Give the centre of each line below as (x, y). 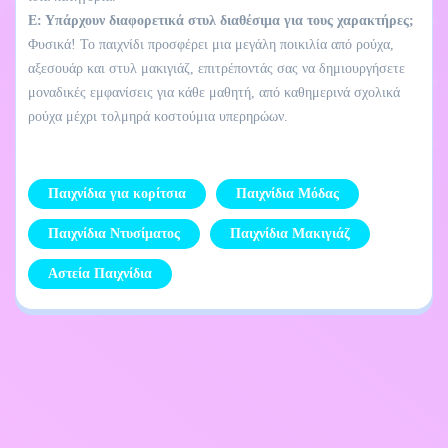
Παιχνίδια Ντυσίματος (114, 233)
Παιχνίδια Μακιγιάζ (290, 233)
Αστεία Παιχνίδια (100, 273)
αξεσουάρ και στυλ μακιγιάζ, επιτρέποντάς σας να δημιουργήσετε (216, 68)
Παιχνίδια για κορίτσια (117, 193)
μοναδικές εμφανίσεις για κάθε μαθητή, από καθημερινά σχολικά (214, 92)
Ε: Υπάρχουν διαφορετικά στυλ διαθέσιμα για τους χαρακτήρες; (221, 20)
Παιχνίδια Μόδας (287, 193)
